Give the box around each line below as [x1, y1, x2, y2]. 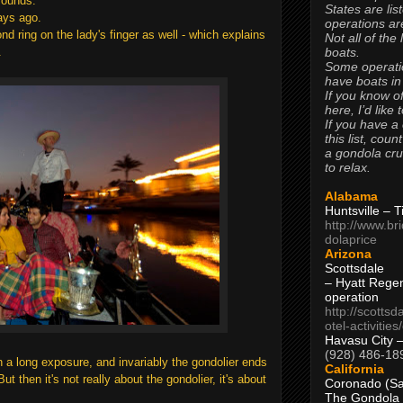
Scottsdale [325, 260, 384, 275]
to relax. [325, 159, 371, 175]
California [325, 361, 384, 376]
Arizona [325, 246, 372, 261]
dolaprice [325, 231, 377, 246]
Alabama [325, 188, 378, 203]
